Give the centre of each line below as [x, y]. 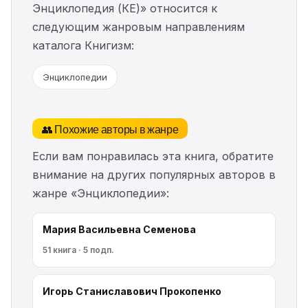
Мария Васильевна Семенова [119, 230]
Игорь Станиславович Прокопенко [132, 291]
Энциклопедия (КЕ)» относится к [125, 9]
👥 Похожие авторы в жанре [110, 129]
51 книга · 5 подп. [78, 250]
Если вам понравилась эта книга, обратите [153, 156]
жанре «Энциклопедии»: [101, 194]
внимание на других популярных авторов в [154, 175]
